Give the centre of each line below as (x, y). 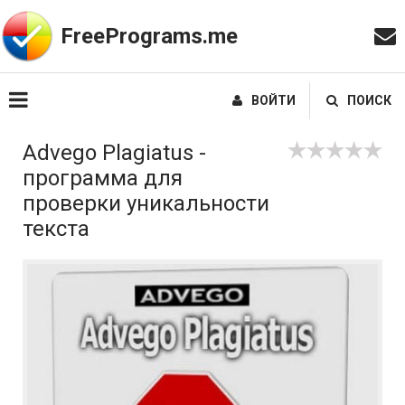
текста (56, 229)
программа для (103, 178)
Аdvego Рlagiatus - (114, 153)
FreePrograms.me (149, 36)
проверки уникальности (146, 203)
